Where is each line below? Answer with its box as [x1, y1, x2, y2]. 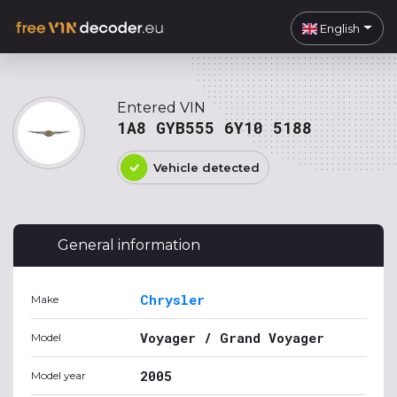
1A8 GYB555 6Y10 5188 [117, 117, 312, 138]
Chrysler [140, 291, 205, 308]
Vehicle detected [153, 160, 260, 175]
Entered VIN [117, 99, 206, 116]
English [317, 20, 361, 35]
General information [58, 237, 200, 253]
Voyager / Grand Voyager [140, 329, 324, 346]
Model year [31, 369, 86, 382]
